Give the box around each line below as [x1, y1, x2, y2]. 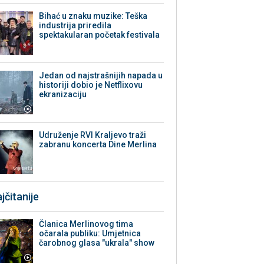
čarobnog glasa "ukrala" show [39, 238, 155, 248]
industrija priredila [39, 21, 112, 31]
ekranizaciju [39, 90, 87, 100]
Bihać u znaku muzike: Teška [39, 11, 148, 21]
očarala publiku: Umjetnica [39, 229, 141, 239]
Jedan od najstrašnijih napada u [39, 71, 163, 81]
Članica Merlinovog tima [39, 219, 134, 229]
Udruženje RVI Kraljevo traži [39, 130, 147, 140]
